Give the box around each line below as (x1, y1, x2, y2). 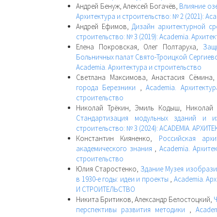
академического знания (76, 143, 155, 153)
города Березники (76, 82, 140, 92)
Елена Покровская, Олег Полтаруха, (76, 42, 203, 51)
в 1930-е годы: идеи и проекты (76, 174, 170, 184)
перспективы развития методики (76, 204, 189, 214)
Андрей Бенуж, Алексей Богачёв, (76, 1, 180, 11)
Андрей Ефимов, (76, 21, 132, 31)
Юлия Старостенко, (76, 164, 141, 173)
